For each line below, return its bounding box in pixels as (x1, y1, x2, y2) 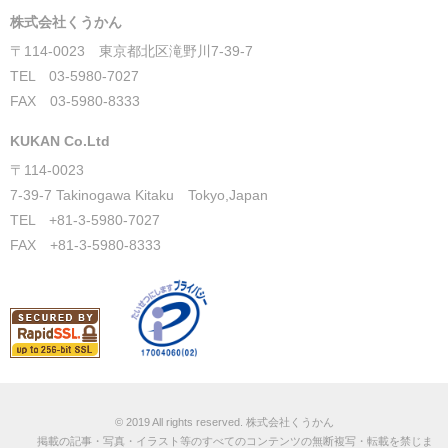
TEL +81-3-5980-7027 (10, 212, 160, 228)
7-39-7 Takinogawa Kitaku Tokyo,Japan (10, 187, 268, 203)
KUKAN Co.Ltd (10, 133, 110, 149)
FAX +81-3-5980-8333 (10, 237, 161, 253)
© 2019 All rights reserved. (114, 416, 246, 428)
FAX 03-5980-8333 (10, 93, 140, 109)
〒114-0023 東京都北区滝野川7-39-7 (10, 43, 253, 59)
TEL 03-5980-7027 (10, 68, 139, 84)
